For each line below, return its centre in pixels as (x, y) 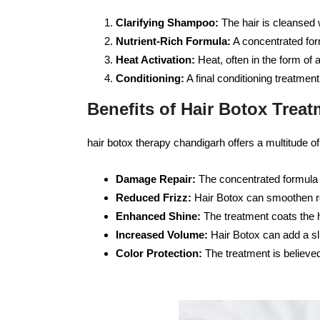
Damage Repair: (156, 179)
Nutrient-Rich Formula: (173, 41)
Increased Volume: (162, 235)
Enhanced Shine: (158, 216)
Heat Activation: (155, 60)
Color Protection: (159, 253)
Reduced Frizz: (154, 197)
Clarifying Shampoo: (167, 22)
